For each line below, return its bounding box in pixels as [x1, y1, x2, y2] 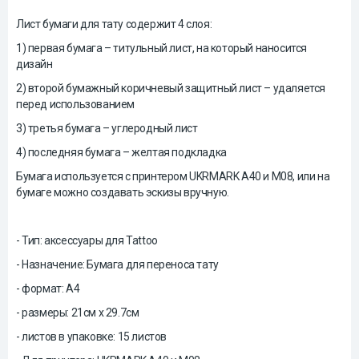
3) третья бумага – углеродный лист [16, 122, 198, 135]
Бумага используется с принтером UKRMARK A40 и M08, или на [16, 170, 330, 183]
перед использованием [16, 98, 135, 111]
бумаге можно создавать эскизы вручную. [16, 186, 229, 199]
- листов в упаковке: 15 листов [16, 330, 167, 343]
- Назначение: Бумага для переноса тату [16, 258, 219, 271]
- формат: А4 [16, 282, 80, 295]
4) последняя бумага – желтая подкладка [16, 146, 227, 159]
